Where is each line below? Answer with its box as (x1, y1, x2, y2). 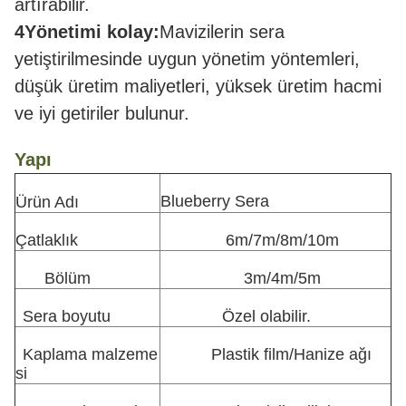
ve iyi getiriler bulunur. (14, 103, 189, 123)
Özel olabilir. (222, 307, 311, 325)
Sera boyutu (23, 307, 111, 325)
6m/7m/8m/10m (226, 231, 339, 249)
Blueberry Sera (160, 192, 269, 210)
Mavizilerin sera (159, 22, 285, 42)
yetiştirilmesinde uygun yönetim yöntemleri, (14, 49, 360, 69)
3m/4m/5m (244, 269, 321, 287)
